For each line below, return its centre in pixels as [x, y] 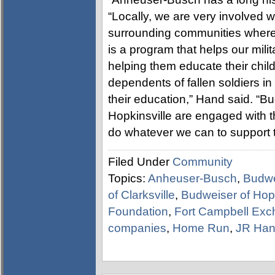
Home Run [201, 228]
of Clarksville [141, 195]
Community [203, 162]
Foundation [138, 211]
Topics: [128, 178]
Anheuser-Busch [192, 178]
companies [137, 228]
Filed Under [140, 162]
